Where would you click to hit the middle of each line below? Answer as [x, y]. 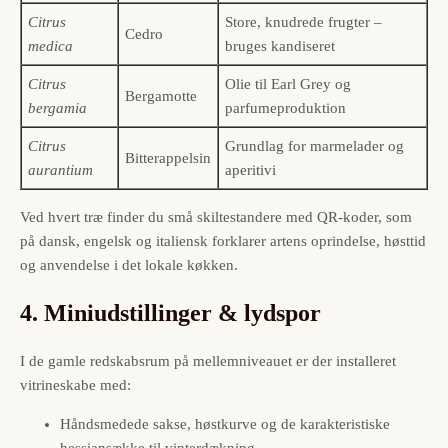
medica [50, 45]
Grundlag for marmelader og [314, 145]
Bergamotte [161, 95]
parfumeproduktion [285, 107]
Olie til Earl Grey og [288, 83]
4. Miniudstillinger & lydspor [170, 312]
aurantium [60, 169]
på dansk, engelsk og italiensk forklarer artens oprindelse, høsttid [223, 240]
